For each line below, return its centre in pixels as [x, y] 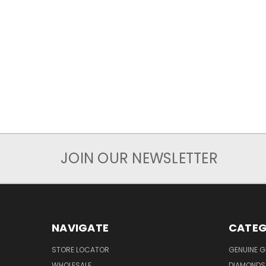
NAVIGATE [80, 228]
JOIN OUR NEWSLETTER [139, 159]
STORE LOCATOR [80, 250]
